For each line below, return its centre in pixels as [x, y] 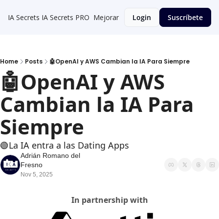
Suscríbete [185, 17]
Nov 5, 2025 [37, 175]
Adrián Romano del [50, 155]
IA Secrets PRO [66, 17]
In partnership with [109, 200]
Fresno [32, 165]
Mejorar [106, 17]
